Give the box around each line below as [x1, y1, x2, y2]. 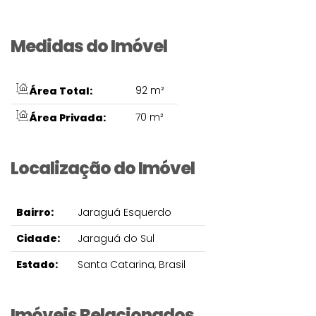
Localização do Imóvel [11, 157, 195, 180]
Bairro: [16, 205, 54, 219]
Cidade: [16, 231, 60, 245]
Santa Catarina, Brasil [78, 257, 186, 272]
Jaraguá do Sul [78, 231, 154, 245]
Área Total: [28, 84, 92, 98]
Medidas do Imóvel [11, 35, 167, 58]
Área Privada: [28, 111, 106, 125]
